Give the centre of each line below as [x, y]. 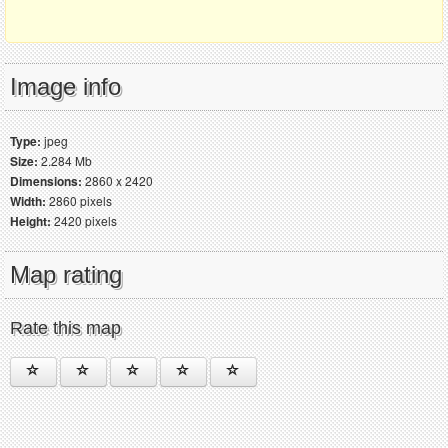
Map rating [66, 275]
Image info [65, 87]
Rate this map [65, 328]
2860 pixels [79, 201]
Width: [28, 201]
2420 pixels [84, 221]
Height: [30, 221]
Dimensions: [46, 181]
